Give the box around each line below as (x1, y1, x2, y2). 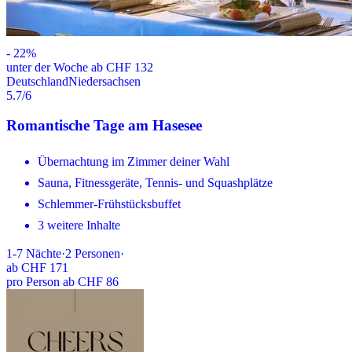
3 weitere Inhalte (38, 218, 120, 233)
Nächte (26, 247, 61, 261)
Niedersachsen (68, 74, 141, 88)
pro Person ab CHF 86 (6, 275, 119, 289)
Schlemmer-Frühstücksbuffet (38, 197, 181, 211)
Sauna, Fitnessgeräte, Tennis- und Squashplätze (38, 176, 273, 190)
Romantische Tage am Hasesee (6, 117, 202, 134)
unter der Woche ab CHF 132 (6, 60, 153, 74)
